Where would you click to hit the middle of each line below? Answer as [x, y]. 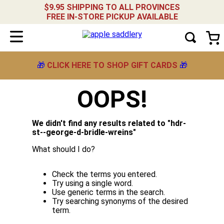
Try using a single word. [92, 183]
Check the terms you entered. [104, 174]
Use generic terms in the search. [108, 192]
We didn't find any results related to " [101, 123]
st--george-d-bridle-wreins [82, 132]
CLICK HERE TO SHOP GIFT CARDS [112, 65]
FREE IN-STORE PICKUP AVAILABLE [112, 17]
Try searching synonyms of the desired [120, 201]
